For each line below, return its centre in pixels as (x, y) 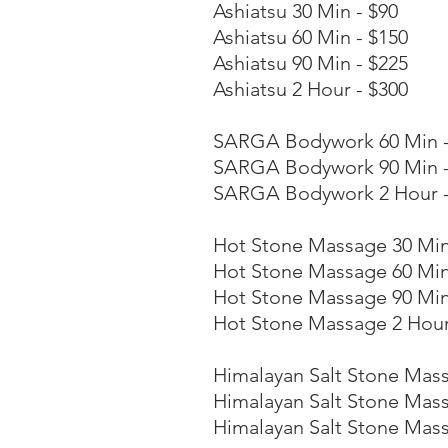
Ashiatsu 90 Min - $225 (310, 63)
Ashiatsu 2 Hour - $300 (310, 89)
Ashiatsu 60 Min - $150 (310, 37)
